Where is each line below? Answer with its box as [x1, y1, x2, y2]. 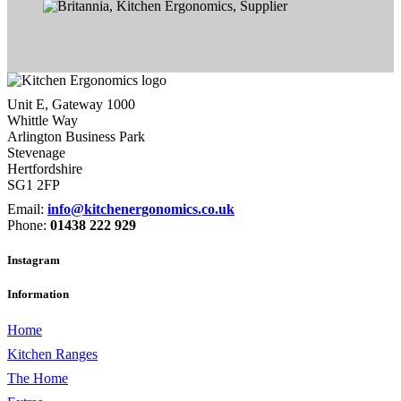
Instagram [7, 253, 60, 268]
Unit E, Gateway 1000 [7, 97, 135, 112]
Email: [7, 201, 47, 217]
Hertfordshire [7, 161, 82, 176]
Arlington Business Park [7, 129, 145, 144]
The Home [7, 370, 68, 386]
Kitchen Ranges [7, 346, 98, 362]
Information [7, 287, 69, 302]
